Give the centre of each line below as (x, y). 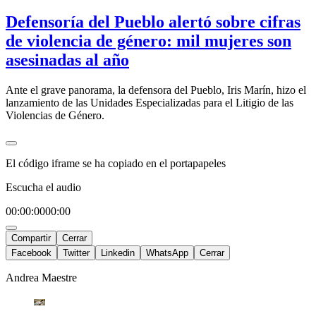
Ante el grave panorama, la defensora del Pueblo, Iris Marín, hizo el (156, 90)
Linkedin (118, 253)
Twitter (76, 253)
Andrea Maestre (41, 277)
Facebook (31, 253)
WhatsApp (167, 253)
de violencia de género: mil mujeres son (148, 41)
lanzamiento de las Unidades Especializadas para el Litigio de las (150, 102)
